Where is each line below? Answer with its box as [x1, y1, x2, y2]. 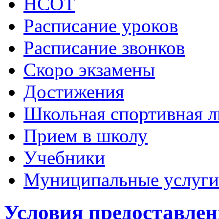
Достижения [23, 81, 124, 102]
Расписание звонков [23, 37, 185, 58]
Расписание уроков [23, 15, 178, 36]
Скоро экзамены [23, 59, 155, 80]
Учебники [23, 147, 105, 168]
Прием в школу [23, 125, 148, 146]
